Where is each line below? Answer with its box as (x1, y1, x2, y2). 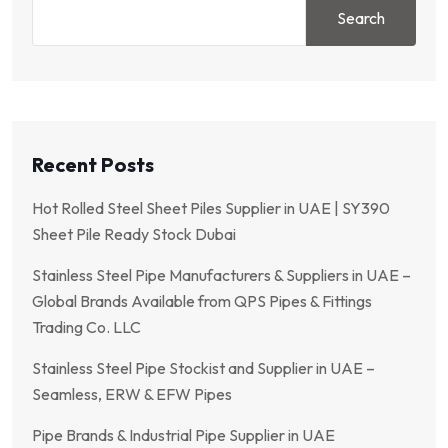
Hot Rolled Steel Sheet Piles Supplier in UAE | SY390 (32, 197, 390, 218)
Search (337, 7, 385, 28)
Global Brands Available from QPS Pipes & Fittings (32, 290, 372, 311)
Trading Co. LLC (32, 316, 141, 337)
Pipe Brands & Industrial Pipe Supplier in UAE (32, 424, 335, 445)
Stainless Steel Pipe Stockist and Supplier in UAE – (32, 357, 375, 378)
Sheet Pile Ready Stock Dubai (32, 223, 236, 244)
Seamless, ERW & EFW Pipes (32, 383, 232, 404)
